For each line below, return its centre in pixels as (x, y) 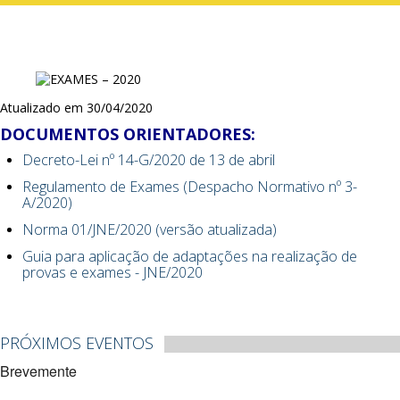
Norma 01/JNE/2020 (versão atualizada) (150, 229)
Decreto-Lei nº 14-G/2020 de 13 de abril (149, 159)
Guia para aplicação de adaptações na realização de (190, 256)
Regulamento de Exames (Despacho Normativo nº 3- (190, 186)
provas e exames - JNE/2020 (112, 272)
